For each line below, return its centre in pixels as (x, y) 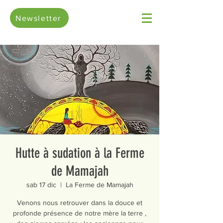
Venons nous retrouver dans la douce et (80, 203)
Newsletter (38, 18)
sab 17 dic (41, 185)
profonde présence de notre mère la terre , (80, 213)
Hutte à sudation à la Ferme (80, 153)
